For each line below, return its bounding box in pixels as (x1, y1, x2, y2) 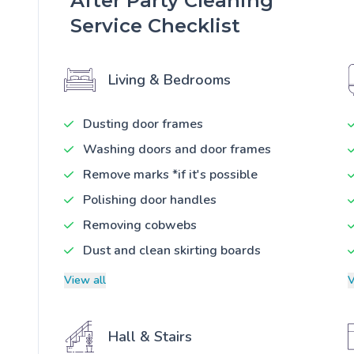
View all (64, 272, 106, 288)
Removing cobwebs (83, 216, 197, 234)
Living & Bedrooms (108, 70, 231, 89)
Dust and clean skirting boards (83, 241, 261, 259)
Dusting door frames (83, 115, 203, 133)
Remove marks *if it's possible (83, 165, 258, 183)
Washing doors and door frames (83, 140, 271, 158)
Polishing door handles (83, 190, 217, 209)
